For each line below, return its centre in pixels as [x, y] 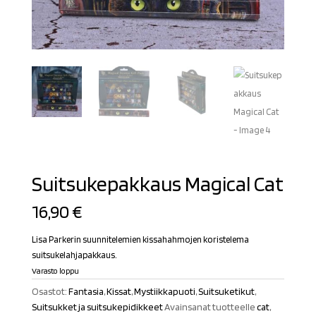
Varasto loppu [55, 271]
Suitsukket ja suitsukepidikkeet [97, 306]
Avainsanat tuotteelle [210, 306]
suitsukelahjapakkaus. [74, 255]
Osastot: [50, 291]
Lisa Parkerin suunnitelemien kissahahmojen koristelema [140, 239]
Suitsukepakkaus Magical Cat [157, 183]
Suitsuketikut [226, 291]
